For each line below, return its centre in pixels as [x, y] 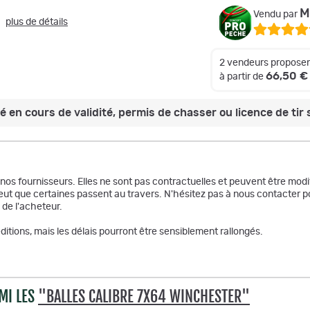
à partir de [243, 77]
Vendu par [276, 15]
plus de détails [37, 22]
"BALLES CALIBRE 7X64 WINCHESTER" [144, 297]
